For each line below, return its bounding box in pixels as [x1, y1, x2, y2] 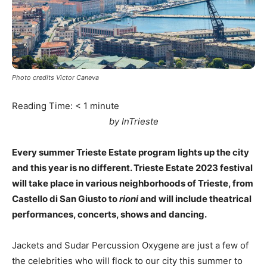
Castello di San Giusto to [12, 193, 119, 205]
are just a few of [181, 240, 249, 252]
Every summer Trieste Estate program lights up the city [12, 147, 249, 159]
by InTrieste [108, 116, 159, 128]
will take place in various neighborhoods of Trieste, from [12, 178, 253, 190]
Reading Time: [12, 100, 75, 112]
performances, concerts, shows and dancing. [12, 209, 209, 221]
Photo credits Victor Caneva [12, 73, 99, 82]
